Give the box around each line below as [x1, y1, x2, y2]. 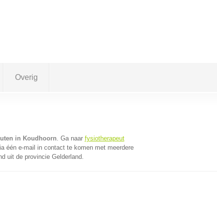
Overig [15, 73, 38, 81]
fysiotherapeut [84, 135, 124, 142]
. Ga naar [56, 135, 85, 142]
